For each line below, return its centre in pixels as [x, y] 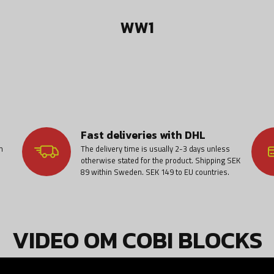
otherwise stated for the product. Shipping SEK [160, 161]
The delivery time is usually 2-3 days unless [155, 149]
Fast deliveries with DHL [143, 135]
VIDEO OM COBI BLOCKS [137, 240]
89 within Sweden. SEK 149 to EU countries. [155, 172]
